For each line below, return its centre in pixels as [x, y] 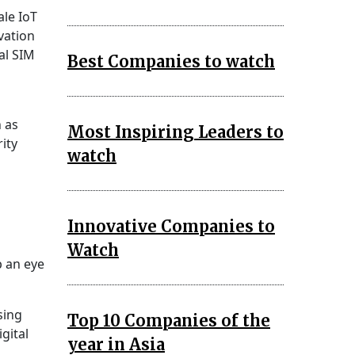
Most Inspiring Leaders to [176, 132]
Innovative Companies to [171, 226]
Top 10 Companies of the [169, 320]
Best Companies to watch [171, 61]
